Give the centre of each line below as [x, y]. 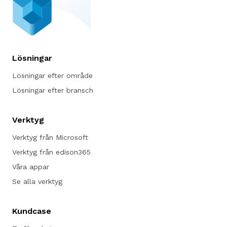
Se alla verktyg [37, 182]
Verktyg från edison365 [51, 152]
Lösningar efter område [52, 76]
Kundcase [32, 211]
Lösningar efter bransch [53, 90]
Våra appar [31, 167]
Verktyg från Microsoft [50, 138]
